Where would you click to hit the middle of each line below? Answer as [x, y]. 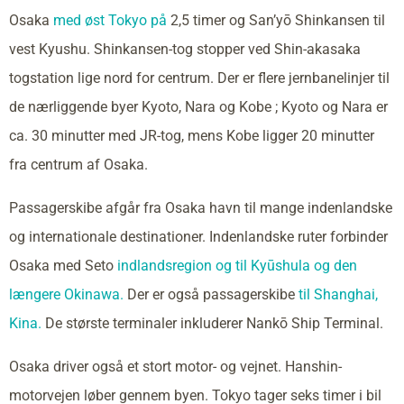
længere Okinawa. [66, 294]
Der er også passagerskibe [211, 294]
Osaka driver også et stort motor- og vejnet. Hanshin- [175, 366]
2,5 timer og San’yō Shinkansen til [276, 20]
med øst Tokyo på [110, 20]
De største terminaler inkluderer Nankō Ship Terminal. [212, 323]
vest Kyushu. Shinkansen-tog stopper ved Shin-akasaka [185, 49]
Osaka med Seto [63, 265]
